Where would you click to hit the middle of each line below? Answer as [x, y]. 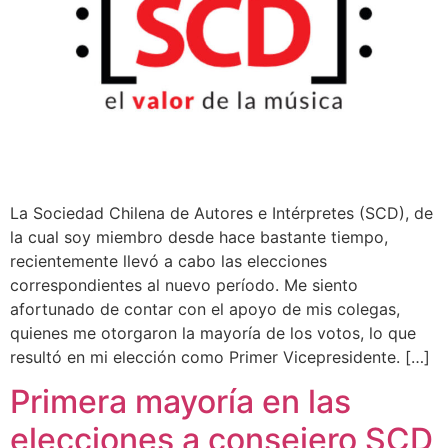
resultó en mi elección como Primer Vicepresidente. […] [220, 356]
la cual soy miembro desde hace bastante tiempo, [199, 236]
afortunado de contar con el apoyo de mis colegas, [205, 308]
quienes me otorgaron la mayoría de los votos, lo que [213, 332]
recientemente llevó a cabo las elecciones [168, 260]
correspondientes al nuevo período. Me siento [184, 284]
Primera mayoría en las [180, 402]
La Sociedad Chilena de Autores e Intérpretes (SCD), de [221, 212]
